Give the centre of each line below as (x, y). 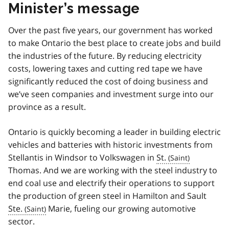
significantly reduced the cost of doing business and (108, 81)
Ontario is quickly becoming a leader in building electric (114, 132)
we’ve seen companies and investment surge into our (111, 94)
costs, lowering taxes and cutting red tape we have (105, 68)
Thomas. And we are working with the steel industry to (113, 170)
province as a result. (47, 107)
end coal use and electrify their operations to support (111, 183)
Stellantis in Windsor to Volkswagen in (82, 157)
